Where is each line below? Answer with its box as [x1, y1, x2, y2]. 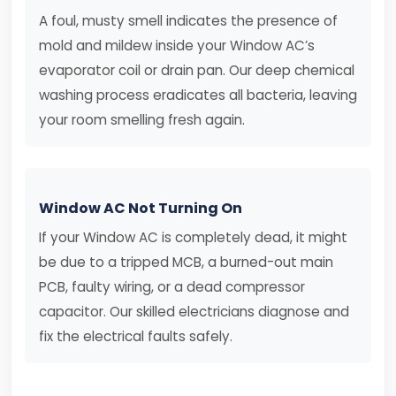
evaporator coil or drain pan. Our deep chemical [39, 61, 354, 80]
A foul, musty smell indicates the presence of [39, 11, 338, 30]
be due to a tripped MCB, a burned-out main [39, 253, 333, 271]
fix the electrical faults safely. [39, 327, 232, 346]
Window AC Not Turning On [39, 198, 242, 218]
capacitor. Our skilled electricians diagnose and [39, 302, 349, 321]
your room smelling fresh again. [39, 110, 245, 129]
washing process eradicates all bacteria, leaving [39, 86, 357, 104]
